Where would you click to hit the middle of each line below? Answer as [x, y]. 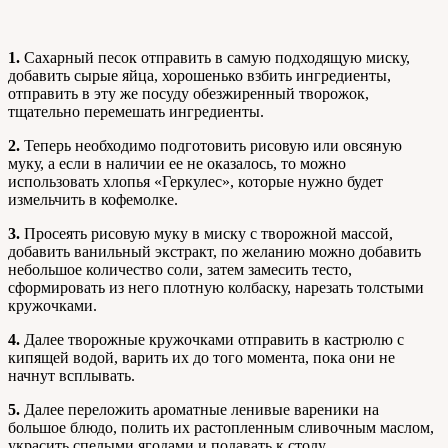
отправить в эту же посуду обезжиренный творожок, [188, 94]
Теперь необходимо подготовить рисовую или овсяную [211, 146]
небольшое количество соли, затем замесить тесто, [180, 270]
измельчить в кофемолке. [93, 200]
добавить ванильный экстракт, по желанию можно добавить [214, 252]
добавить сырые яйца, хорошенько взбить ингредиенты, [199, 76]
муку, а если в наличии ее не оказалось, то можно [177, 164]
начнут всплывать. [71, 376]
